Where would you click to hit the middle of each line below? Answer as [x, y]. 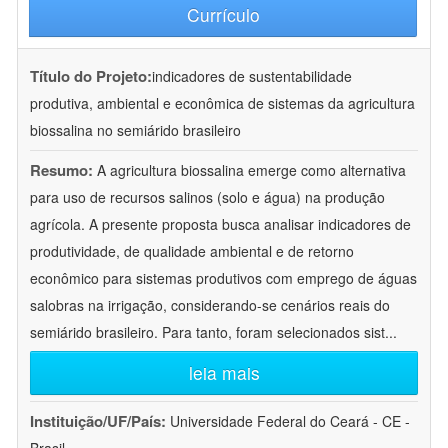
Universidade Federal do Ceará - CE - [290, 421]
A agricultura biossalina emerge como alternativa [251, 170]
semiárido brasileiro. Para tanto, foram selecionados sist [207, 332]
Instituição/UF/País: [100, 421]
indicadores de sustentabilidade [252, 76]
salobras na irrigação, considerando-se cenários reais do [210, 305]
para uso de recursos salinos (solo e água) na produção [207, 197]
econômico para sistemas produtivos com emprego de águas [223, 278]
